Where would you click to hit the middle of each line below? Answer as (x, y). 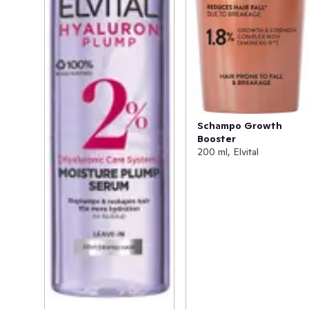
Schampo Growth (240, 125)
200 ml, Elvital (228, 151)
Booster (217, 138)
